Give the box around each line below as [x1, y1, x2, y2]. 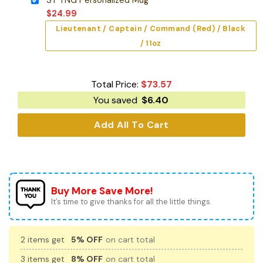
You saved [93, 94, 140, 107]
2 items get [21, 234, 67, 245]
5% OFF [71, 234, 103, 245]
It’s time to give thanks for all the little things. [51, 197, 212, 207]
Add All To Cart [94, 119, 169, 131]
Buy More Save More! [51, 184, 153, 198]
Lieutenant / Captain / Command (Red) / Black [56, 23, 246, 33]
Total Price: [91, 78, 141, 91]
